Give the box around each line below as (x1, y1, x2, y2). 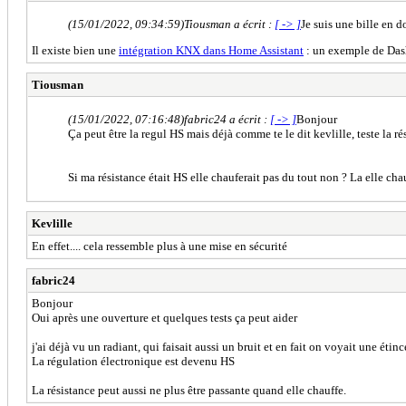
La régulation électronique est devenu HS (32, 353, 235, 368)
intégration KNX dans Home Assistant (119, 43, 304, 57)
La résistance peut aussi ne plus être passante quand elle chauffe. (32, 382, 346, 397)
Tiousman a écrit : (184, 16, 275, 31)
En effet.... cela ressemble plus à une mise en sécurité (32, 238, 287, 253)
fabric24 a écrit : (184, 111, 270, 126)
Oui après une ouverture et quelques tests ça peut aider (32, 310, 297, 324)
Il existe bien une (32, 43, 119, 57)
